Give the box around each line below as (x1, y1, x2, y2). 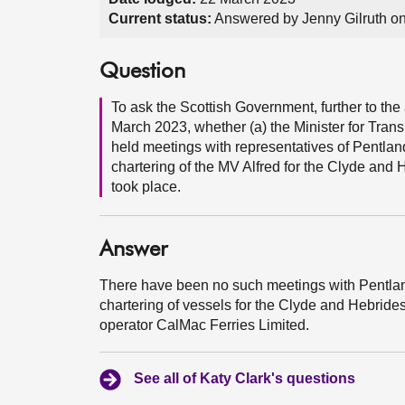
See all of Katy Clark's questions (134, 371, 355, 386)
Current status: (108, 11, 212, 26)
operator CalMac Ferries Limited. (99, 317, 309, 333)
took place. (111, 179, 181, 194)
